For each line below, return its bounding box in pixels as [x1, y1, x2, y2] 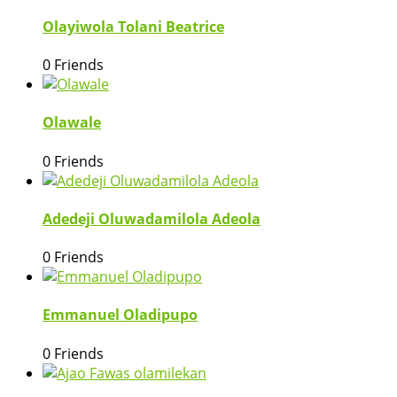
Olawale [43, 113, 101, 133]
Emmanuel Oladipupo [43, 305, 198, 325]
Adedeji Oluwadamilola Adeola [43, 208, 261, 229]
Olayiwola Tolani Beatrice [43, 16, 224, 36]
